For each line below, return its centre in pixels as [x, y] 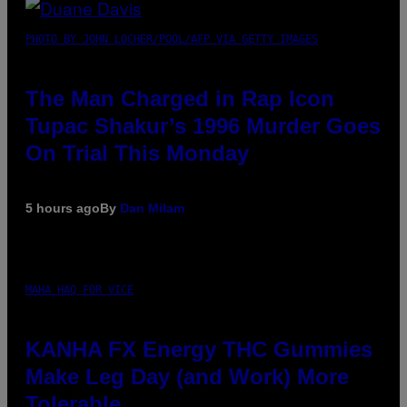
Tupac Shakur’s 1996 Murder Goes [203, 125]
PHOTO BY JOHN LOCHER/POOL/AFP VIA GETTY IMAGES [172, 39]
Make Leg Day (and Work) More [187, 376]
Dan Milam [152, 208]
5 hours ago [63, 208]
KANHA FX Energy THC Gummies [199, 349]
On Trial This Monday [137, 153]
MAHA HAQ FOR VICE [79, 289]
